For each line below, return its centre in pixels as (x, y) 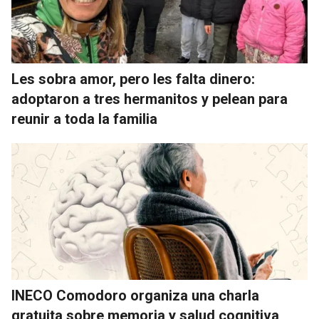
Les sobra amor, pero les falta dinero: (133, 79)
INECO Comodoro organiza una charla (135, 296)
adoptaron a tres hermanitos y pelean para (150, 99)
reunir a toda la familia (84, 119)
